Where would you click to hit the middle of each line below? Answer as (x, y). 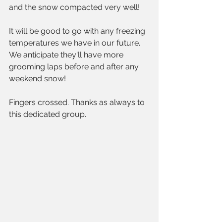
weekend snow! (37, 79)
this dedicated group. (48, 114)
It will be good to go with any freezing (78, 31)
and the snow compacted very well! (74, 7)
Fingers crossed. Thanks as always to (78, 103)
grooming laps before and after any (75, 67)
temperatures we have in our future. (76, 43)
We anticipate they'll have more (67, 55)
